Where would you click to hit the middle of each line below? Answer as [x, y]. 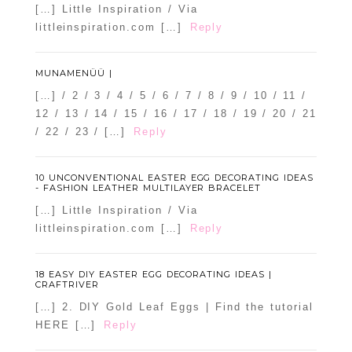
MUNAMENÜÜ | [73, 73]
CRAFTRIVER [67, 285]
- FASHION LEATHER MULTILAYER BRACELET [148, 188]
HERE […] [66, 325]
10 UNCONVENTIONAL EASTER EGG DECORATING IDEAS [174, 178]
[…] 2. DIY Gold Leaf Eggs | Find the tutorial [174, 307]
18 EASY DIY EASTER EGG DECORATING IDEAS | [154, 275]
